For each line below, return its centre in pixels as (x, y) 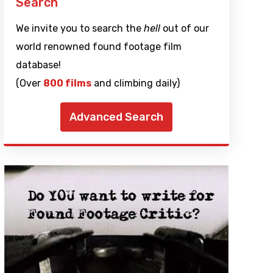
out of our (184, 29)
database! (38, 65)
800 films (67, 83)
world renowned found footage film (98, 47)
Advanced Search (116, 117)
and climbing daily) (135, 83)
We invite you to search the (80, 29)
